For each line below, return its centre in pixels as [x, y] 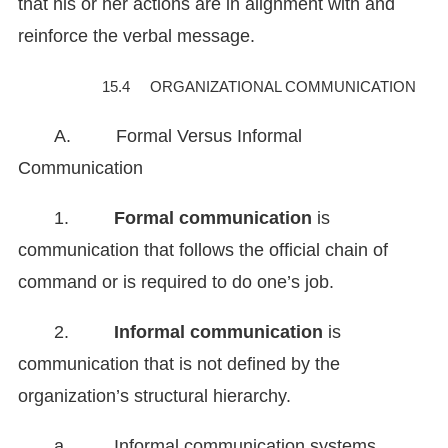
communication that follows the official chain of [203, 250]
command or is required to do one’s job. [176, 282]
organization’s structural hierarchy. [154, 396]
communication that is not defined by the [179, 364]
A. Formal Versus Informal [178, 136]
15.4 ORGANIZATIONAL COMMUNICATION [259, 87]
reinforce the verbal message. [136, 36]
